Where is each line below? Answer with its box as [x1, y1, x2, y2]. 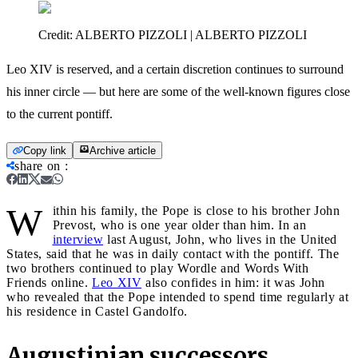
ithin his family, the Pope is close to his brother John [52, 203, 340, 217]
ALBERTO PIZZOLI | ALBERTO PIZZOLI [75, 27, 307, 42]
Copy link [23, 144, 66, 157]
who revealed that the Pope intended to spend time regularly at [6, 289, 348, 304]
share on [14, 158, 61, 173]
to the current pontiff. [6, 106, 113, 121]
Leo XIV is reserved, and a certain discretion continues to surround [6, 62, 344, 76]
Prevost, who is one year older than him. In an [52, 217, 306, 232]
